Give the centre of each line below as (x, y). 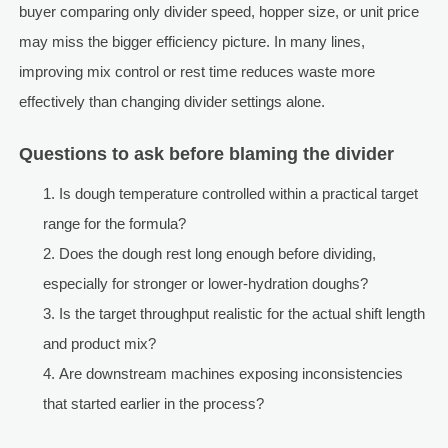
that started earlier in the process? (153, 404)
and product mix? (99, 344)
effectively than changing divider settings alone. (171, 102)
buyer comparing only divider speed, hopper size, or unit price (218, 12)
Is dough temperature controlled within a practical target (238, 194)
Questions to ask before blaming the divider (206, 154)
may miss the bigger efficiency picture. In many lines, (191, 42)
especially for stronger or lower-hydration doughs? (205, 284)
